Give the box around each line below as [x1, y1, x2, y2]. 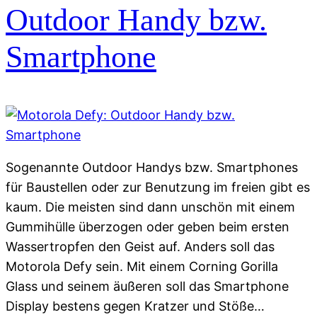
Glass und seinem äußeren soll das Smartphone [6, 278, 292, 294]
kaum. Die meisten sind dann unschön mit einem [6, 199, 295, 214]
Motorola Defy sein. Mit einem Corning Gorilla [6, 258, 278, 274]
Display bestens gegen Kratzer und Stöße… [6, 298, 265, 313]
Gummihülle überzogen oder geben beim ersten [6, 219, 289, 234]
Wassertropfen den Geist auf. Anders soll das [6, 238, 275, 254]
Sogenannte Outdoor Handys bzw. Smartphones [6, 159, 298, 175]
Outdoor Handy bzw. [6, 2, 267, 38]
